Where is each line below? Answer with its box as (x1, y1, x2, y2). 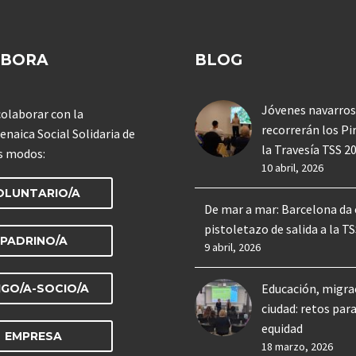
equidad (261, 319, 305, 336)
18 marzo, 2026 (261, 339, 333, 354)
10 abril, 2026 (261, 160, 323, 175)
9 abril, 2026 (204, 239, 261, 254)
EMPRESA (5, 329, 62, 344)
